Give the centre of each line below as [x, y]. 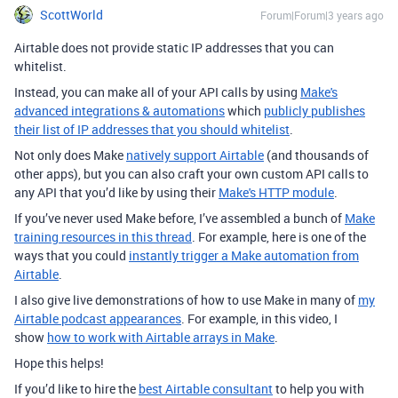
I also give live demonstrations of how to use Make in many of [186, 300]
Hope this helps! [59, 363]
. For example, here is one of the [279, 237]
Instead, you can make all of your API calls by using [157, 92]
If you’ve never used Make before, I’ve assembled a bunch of [179, 218]
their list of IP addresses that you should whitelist [152, 129]
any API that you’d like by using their [116, 192]
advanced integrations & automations [119, 111]
